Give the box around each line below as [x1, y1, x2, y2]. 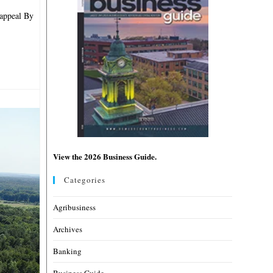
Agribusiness [53, 201, 96, 213]
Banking [53, 245, 82, 257]
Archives [53, 223, 83, 235]
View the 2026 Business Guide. [53, 150, 157, 162]
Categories [64, 174, 106, 185]
